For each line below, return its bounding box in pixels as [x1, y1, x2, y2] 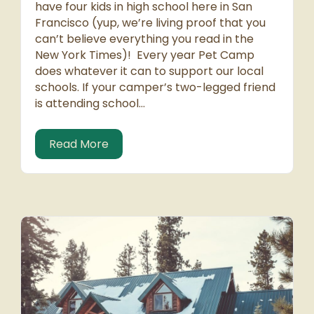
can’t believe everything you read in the [35, 31, 254, 48]
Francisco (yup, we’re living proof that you [35, 15, 266, 32]
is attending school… [35, 95, 145, 112]
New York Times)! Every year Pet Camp [35, 47, 254, 64]
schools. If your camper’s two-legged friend [35, 79, 275, 96]
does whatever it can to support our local [35, 63, 264, 80]
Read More [49, 136, 109, 153]
